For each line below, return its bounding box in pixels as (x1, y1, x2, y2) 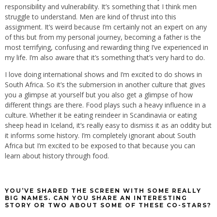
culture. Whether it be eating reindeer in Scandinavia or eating (5, 110, 197, 120)
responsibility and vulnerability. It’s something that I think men (5, 1, 197, 11)
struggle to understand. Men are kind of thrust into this (5, 12, 176, 21)
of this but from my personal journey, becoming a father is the (5, 32, 201, 42)
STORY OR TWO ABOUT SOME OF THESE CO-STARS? (5, 201, 212, 209)
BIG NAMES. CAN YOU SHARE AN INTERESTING (5, 194, 187, 201)
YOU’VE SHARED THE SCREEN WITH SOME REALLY (5, 187, 201, 194)
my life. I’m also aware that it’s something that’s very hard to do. (5, 52, 205, 62)
